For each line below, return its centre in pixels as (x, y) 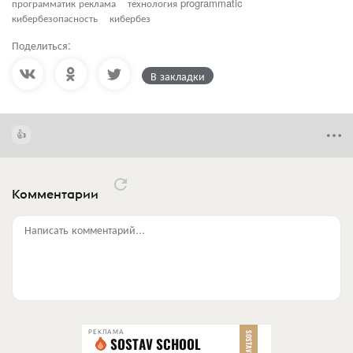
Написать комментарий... (85, 229)
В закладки (178, 75)
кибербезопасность (55, 17)
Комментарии (57, 194)
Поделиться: (41, 45)
